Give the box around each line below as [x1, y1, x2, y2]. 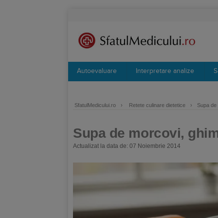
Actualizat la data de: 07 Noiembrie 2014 [73, 143, 181, 149]
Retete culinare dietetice [129, 102, 185, 108]
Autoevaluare [77, 67, 117, 75]
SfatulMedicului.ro [74, 102, 116, 108]
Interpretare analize [136, 67, 194, 75]
